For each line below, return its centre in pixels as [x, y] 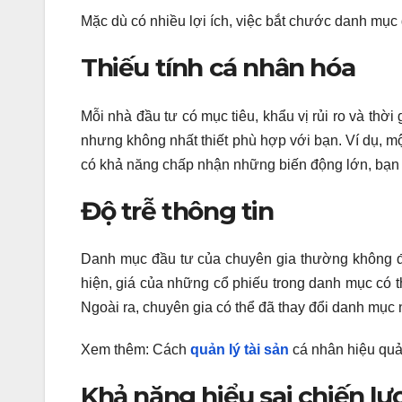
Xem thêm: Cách [135, 350]
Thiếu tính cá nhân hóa [218, 68]
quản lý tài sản [240, 350]
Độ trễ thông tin [177, 210]
